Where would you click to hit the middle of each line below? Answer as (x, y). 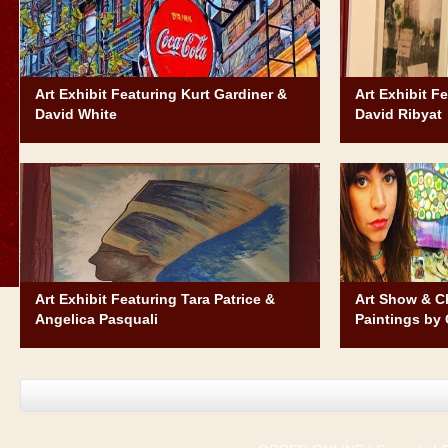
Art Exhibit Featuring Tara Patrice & (155, 299)
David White (76, 114)
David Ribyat (398, 114)
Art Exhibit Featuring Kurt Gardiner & (161, 94)
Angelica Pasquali (96, 319)
